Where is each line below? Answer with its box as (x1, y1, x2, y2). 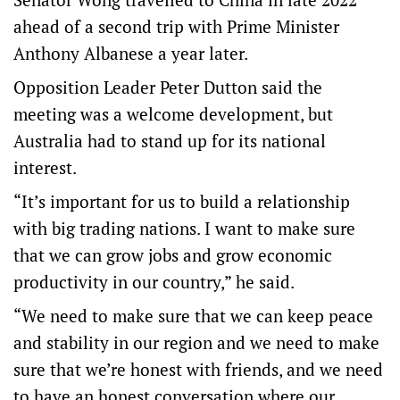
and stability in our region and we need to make (13, 331, 379, 354)
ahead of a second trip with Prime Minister (13, 15, 339, 38)
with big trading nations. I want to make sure (13, 217, 355, 240)
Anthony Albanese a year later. (13, 42, 248, 65)
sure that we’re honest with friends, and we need (13, 358, 383, 381)
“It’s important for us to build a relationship (13, 190, 350, 213)
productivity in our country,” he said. (13, 271, 295, 294)
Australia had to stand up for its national (13, 129, 326, 153)
